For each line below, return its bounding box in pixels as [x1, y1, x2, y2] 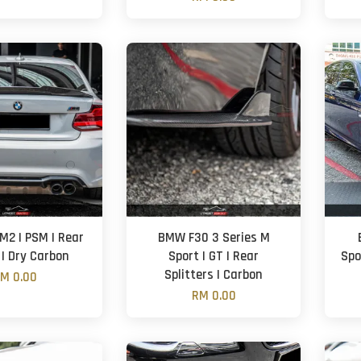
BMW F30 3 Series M [157, 230, 270, 247]
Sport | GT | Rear [168, 248, 259, 265]
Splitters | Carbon [164, 267, 263, 284]
